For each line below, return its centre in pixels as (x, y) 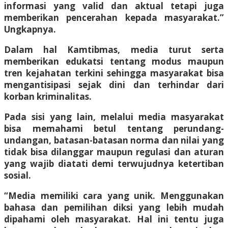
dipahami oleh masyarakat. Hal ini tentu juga (114, 219)
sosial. (18, 175)
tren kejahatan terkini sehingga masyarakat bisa (114, 73)
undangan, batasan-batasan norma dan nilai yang (114, 140)
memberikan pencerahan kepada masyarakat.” (114, 17)
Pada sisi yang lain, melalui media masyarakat (114, 117)
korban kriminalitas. (48, 96)
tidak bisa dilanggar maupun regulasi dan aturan (114, 152)
